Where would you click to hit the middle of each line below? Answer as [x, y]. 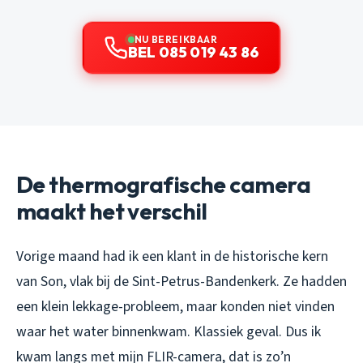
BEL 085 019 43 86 [194, 52]
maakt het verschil [112, 211]
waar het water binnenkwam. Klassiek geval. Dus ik [169, 331]
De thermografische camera [164, 184]
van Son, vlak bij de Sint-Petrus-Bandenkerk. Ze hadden [181, 281]
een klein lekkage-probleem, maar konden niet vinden [175, 306]
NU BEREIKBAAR [176, 39]
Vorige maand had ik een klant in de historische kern [172, 256]
